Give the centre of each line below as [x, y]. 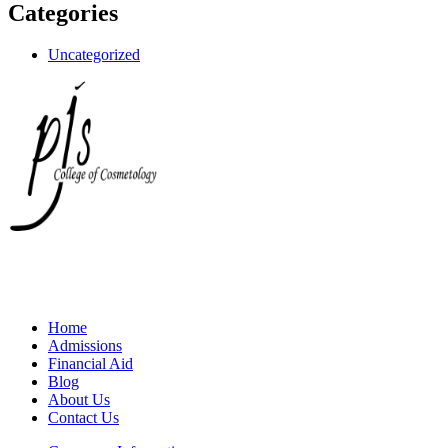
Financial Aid [90, 364]
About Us [79, 400]
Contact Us [83, 418]
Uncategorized [94, 55]
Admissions [85, 346]
